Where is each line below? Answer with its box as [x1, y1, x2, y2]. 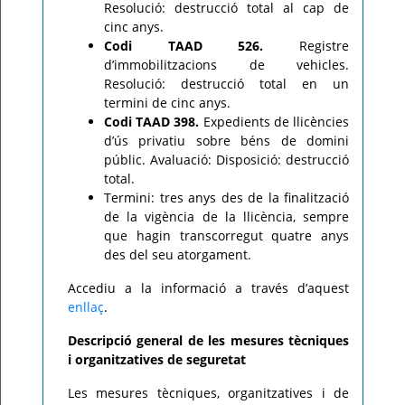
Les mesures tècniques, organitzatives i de [68, 384, 349, 401]
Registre [263, 37, 350, 54]
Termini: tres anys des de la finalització [104, 189, 349, 206]
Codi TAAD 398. [104, 113, 200, 130]
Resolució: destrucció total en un [104, 75, 349, 92]
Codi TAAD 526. [104, 37, 264, 54]
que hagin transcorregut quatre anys [104, 227, 349, 244]
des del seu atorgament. [104, 246, 251, 263]
